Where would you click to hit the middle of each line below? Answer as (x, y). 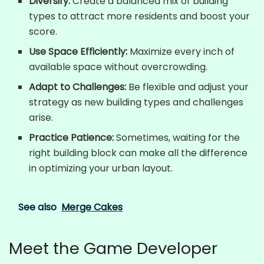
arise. (41, 118)
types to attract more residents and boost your (140, 16)
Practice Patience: (72, 138)
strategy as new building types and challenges (136, 103)
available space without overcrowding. (118, 67)
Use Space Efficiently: (78, 52)
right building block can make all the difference (138, 153)
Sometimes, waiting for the (177, 138)
